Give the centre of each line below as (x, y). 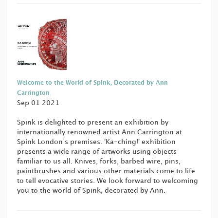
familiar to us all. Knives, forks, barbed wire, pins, (99, 162)
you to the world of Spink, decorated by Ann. (91, 191)
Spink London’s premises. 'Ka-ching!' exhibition (96, 142)
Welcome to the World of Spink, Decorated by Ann (92, 83)
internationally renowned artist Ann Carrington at (100, 132)
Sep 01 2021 (38, 103)
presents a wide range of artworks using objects (97, 152)
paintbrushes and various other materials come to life (106, 171)
